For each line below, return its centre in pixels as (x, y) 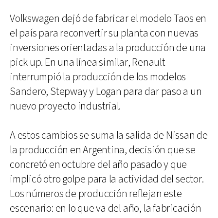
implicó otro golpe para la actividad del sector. (107, 179)
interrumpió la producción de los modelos (98, 77)
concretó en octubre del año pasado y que (99, 164)
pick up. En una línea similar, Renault (88, 62)
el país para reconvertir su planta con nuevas (104, 33)
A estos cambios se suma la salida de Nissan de (109, 135)
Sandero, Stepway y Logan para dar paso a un (106, 91)
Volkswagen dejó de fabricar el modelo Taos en (108, 18)
